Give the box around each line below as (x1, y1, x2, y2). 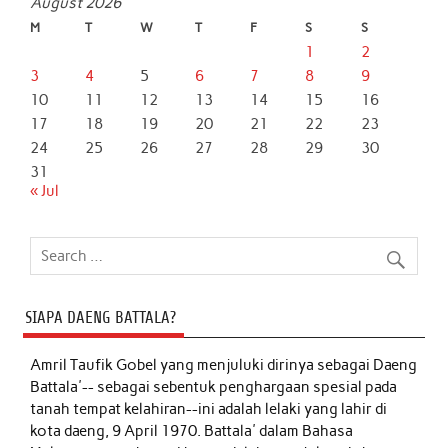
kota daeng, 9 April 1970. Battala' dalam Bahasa (30, 421, 354, 440)
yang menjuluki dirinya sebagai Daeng (160, 355, 418, 374)
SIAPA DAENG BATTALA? (24, 307, 176, 327)
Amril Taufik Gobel (30, 355, 161, 374)
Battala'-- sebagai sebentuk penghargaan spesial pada (30, 377, 398, 396)
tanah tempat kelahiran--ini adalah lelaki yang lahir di (30, 399, 388, 418)
